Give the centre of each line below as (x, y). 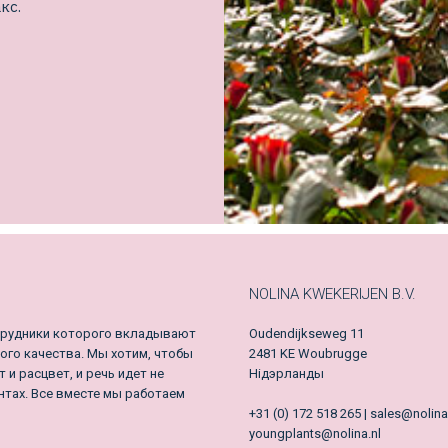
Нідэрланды (286, 374)
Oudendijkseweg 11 (306, 334)
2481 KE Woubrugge (308, 354)
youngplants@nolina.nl (315, 434)
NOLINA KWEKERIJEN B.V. (332, 294)
